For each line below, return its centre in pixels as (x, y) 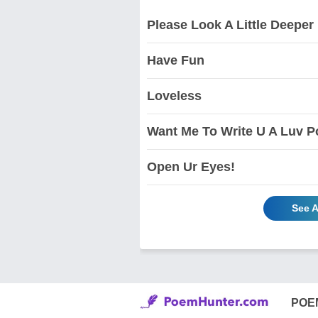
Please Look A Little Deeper (230, 24)
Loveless (174, 95)
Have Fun (176, 60)
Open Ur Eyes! (191, 166)
